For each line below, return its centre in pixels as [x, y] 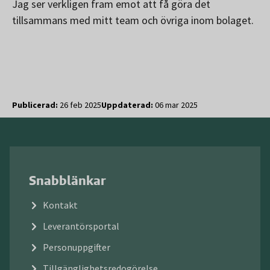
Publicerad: [36, 105]
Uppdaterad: [128, 105]
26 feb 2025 [80, 105]
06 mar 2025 [176, 105]
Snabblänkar [67, 181]
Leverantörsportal [81, 226]
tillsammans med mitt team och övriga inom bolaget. [133, 20]
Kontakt [60, 205]
